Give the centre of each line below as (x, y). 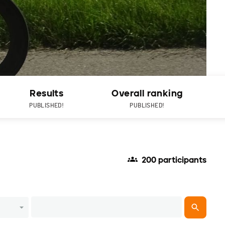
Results (47, 94)
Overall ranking (147, 94)
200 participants (174, 160)
